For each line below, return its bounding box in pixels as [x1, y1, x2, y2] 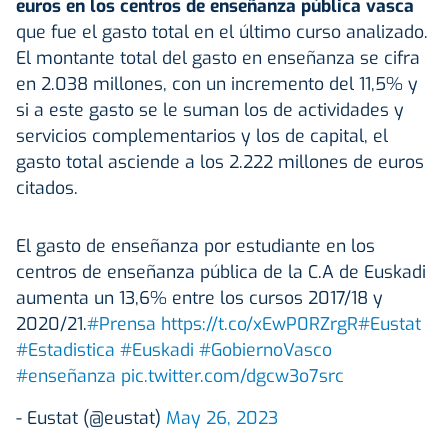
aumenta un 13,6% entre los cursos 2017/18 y [16, 285, 383, 310]
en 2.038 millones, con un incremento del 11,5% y [16, 71, 418, 96]
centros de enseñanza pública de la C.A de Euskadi [16, 259, 426, 284]
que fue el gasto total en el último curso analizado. [16, 19, 428, 44]
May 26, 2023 [166, 405, 278, 430]
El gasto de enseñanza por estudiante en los [16, 233, 375, 258]
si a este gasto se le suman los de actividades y [16, 97, 404, 122]
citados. [16, 175, 78, 200]
